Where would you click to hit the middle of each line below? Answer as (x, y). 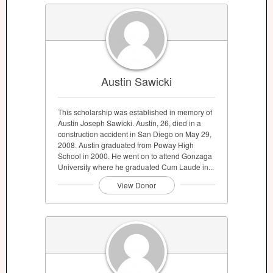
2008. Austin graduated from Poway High (126, 144)
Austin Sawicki (136, 81)
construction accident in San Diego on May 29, (135, 133)
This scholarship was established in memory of (135, 112)
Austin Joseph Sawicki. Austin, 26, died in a (129, 122)
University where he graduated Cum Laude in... (136, 166)
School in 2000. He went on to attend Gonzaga (135, 155)
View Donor (136, 185)
